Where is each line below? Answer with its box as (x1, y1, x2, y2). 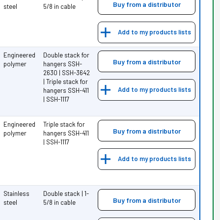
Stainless (3, 189, 30, 197)
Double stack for (43, 51, 90, 59)
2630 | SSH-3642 (43, 68, 90, 77)
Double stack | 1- (43, 189, 89, 197)
